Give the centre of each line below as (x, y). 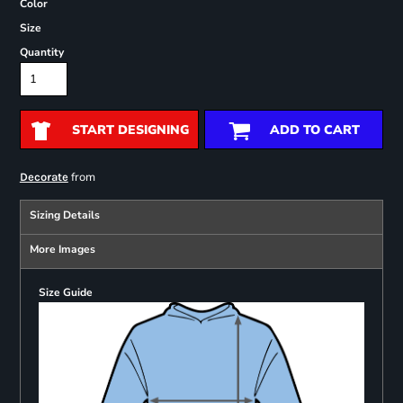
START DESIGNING (130, 130)
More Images (62, 250)
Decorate (44, 177)
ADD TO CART (314, 130)
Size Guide (65, 293)
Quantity (41, 53)
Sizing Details (64, 215)
